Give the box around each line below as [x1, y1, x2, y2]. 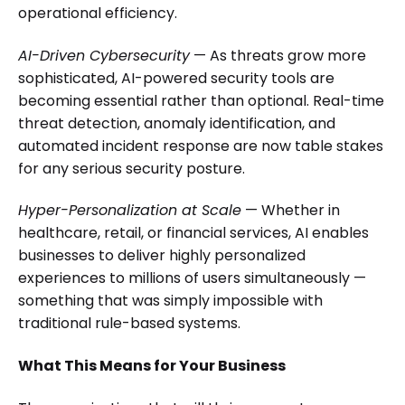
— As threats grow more [190, 44, 366, 66]
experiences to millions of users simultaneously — [18, 268, 366, 289]
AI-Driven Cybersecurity [18, 44, 190, 66]
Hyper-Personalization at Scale [18, 200, 241, 221]
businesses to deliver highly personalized [18, 245, 306, 267]
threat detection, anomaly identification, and [18, 112, 335, 134]
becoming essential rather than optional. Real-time [18, 89, 384, 111]
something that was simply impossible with [18, 290, 323, 312]
